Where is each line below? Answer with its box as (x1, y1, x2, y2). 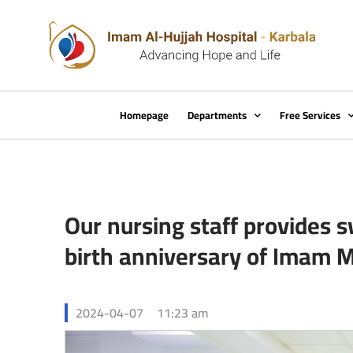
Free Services (280, 106, 341, 124)
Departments (188, 106, 247, 124)
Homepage (120, 106, 169, 124)
